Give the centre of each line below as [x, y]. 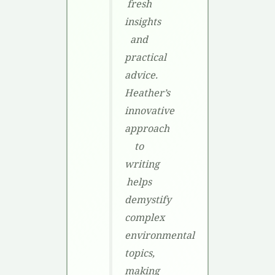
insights [142, 22]
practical [145, 57]
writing [142, 164]
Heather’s [147, 93]
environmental [159, 235]
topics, [139, 253]
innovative [149, 111]
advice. [141, 75]
